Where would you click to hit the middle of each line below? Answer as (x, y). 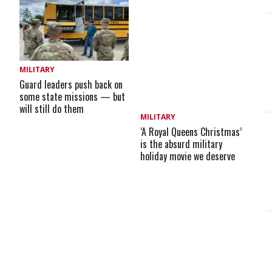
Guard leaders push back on (71, 84)
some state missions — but (73, 96)
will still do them (52, 108)
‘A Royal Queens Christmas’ (191, 132)
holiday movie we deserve (188, 156)
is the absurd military (182, 144)
